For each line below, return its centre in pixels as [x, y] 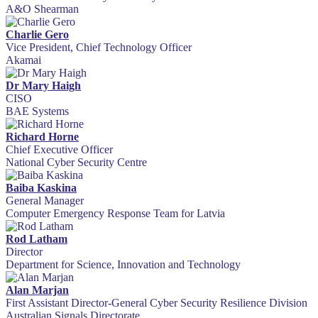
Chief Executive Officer [59, 150]
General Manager [45, 201]
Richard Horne [42, 137]
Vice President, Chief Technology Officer [99, 48]
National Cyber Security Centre [76, 163]
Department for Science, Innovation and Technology [123, 265]
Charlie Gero [37, 35]
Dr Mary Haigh [43, 86]
